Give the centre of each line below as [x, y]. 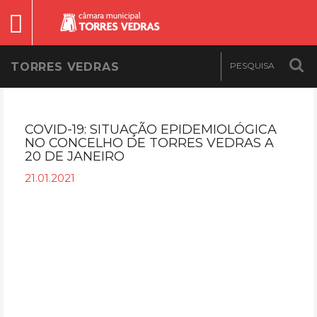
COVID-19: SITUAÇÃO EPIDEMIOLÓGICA [151, 129]
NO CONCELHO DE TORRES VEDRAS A [149, 143]
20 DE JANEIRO [75, 156]
